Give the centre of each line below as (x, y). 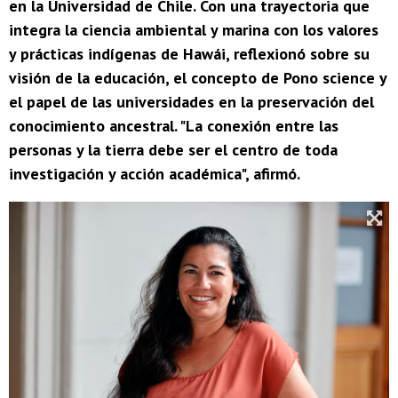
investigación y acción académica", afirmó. (155, 174)
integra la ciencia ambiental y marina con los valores (194, 30)
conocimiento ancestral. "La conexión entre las (174, 126)
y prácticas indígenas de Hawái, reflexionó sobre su (189, 54)
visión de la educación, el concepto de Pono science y (198, 78)
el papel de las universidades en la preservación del (191, 102)
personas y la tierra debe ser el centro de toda (173, 150)
